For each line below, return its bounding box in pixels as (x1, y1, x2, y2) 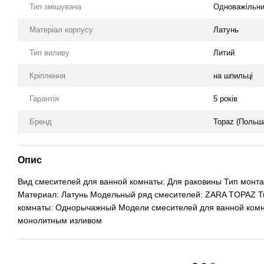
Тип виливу (29, 48, 70, 57)
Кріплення (29, 71, 65, 80)
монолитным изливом (18, 215, 102, 225)
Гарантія (29, 94, 59, 103)
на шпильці (213, 71, 253, 80)
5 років (213, 94, 237, 103)
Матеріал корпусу (29, 25, 93, 34)
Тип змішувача (29, 2, 81, 11)
